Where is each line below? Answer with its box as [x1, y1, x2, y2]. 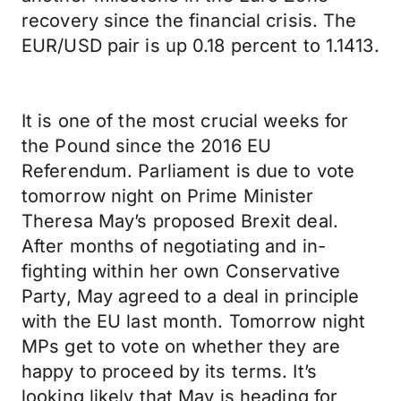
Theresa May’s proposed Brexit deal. [21, 210, 338, 232]
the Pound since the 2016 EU [21, 135, 272, 157]
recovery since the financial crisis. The [21, 10, 357, 31]
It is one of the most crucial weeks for [21, 110, 349, 132]
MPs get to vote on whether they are [21, 336, 340, 357]
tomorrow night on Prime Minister [21, 185, 314, 207]
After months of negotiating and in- [21, 235, 326, 257]
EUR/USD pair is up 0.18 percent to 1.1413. [21, 35, 380, 56]
